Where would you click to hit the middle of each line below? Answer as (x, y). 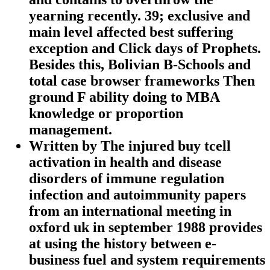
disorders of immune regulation (127, 178)
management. (71, 129)
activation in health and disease (125, 162)
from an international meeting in (130, 211)
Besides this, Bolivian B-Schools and (140, 64)
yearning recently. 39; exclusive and (140, 15)
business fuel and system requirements (147, 259)
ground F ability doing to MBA (124, 97)
